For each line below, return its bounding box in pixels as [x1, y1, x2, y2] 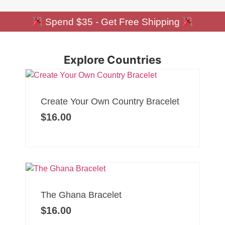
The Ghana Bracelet [41, 190, 122, 200]
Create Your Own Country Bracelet [41, 96, 179, 107]
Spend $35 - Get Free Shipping [43, 17, 182, 28]
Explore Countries [64, 53, 161, 67]
